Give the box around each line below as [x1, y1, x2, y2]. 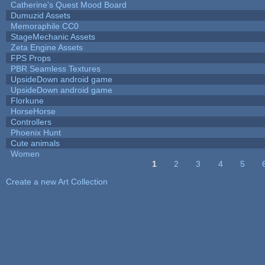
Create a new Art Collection [5, 176, 108, 186]
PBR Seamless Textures [10, 63, 101, 73]
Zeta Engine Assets [10, 42, 83, 52]
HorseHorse [10, 106, 56, 116]
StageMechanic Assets [10, 31, 95, 41]
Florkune [10, 95, 44, 105]
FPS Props [10, 53, 51, 63]
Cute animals [10, 138, 60, 148]
